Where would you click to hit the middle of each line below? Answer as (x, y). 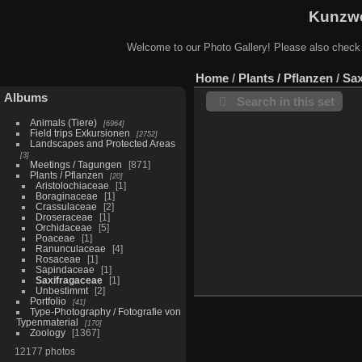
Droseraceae (64, 217)
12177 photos (44, 351)
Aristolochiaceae (72, 185)
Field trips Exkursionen (80, 133)
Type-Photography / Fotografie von (105, 311)
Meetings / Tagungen (76, 164)
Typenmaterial (47, 322)
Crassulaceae (66, 206)
